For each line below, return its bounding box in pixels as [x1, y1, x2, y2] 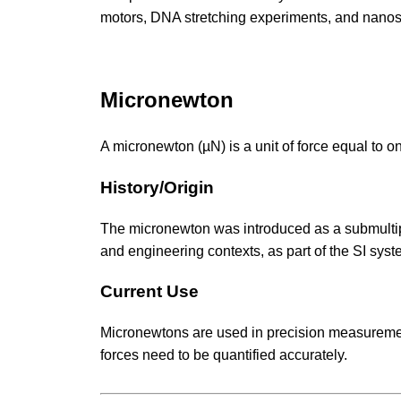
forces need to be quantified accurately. [100, 346, 347, 363]
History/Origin [100, 177, 214, 197]
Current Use [100, 282, 199, 302]
